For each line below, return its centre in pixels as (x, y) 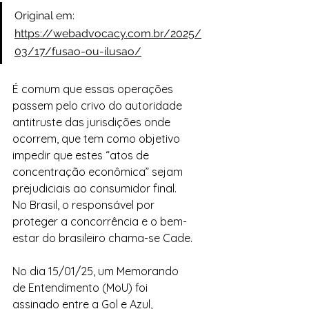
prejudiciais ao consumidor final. (96, 188)
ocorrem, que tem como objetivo (98, 139)
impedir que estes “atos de (82, 155)
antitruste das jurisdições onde (93, 122)
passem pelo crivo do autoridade (99, 106)
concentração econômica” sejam (99, 172)
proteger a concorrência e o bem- (100, 221)
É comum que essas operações (94, 89)
